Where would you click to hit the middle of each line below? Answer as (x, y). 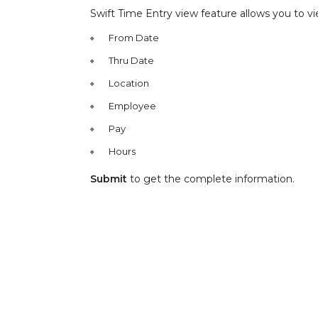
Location (130, 83)
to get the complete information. (211, 179)
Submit (109, 179)
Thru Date (131, 60)
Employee (132, 106)
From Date (134, 38)
